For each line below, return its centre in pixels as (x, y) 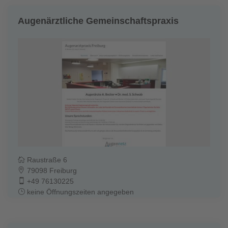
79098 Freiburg (51, 170)
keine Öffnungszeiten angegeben (79, 192)
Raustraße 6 (46, 160)
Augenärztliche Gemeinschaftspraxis (98, 21)
